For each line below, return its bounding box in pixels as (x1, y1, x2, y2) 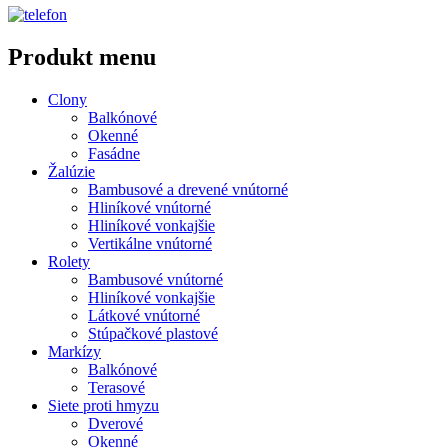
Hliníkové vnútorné (88, 199, 211, 217)
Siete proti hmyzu (48, 397, 159, 415)
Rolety (48, 253, 90, 271)
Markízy (48, 343, 101, 361)
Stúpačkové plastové (88, 325, 218, 343)
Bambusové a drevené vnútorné (88, 181, 288, 199)
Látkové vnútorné (88, 307, 200, 325)
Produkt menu (8, 44, 156, 71)
